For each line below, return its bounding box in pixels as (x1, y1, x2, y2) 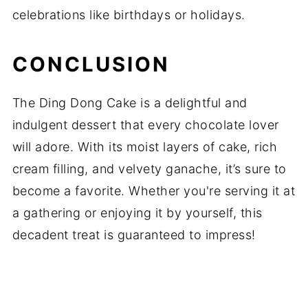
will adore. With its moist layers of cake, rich (12, 140, 278, 155)
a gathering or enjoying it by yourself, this (12, 206, 263, 221)
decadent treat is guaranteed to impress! (12, 228, 256, 243)
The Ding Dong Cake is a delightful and (12, 96, 247, 111)
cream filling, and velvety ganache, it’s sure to (12, 162, 287, 177)
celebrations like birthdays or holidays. (12, 8, 245, 23)
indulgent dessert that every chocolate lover (12, 118, 279, 133)
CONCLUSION (12, 52, 170, 77)
